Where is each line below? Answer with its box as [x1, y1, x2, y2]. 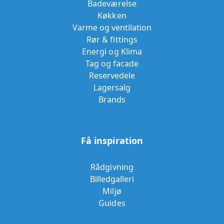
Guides [98, 197, 125, 209]
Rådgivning [90, 161, 133, 173]
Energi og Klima [82, 46, 142, 57]
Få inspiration [81, 134, 143, 147]
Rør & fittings [86, 34, 137, 45]
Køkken [97, 10, 126, 21]
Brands [98, 94, 126, 105]
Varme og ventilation [72, 22, 152, 33]
